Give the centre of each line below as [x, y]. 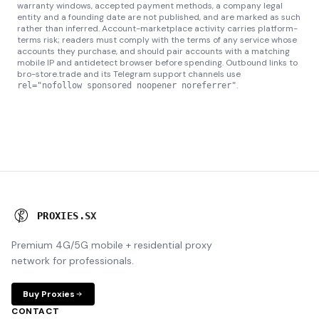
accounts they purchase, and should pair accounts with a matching [153, 51]
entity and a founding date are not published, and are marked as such [159, 17]
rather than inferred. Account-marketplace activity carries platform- [157, 28]
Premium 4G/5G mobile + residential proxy [112, 245]
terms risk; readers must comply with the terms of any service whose [157, 40]
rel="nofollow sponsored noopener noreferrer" [127, 85]
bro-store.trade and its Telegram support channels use [129, 74]
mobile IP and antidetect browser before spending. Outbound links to [157, 63]
